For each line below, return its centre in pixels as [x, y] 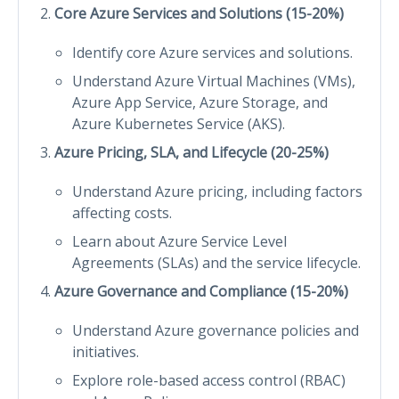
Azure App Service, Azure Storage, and [200, 102]
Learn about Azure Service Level [179, 241]
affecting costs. [122, 212]
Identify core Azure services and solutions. [212, 52]
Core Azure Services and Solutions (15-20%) [199, 13]
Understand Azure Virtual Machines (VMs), [214, 81]
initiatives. [106, 351]
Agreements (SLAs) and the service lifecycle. [216, 262]
